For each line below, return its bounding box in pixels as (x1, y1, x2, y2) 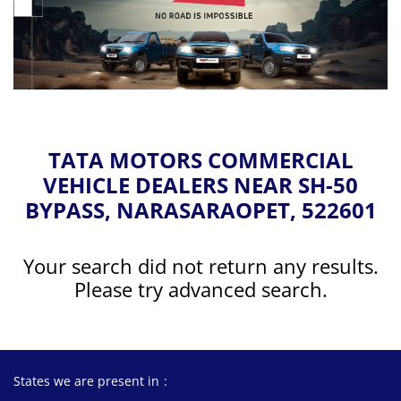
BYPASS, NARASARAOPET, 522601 (24, 195, 377, 226)
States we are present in (13, 372, 159, 390)
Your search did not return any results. (22, 252, 379, 280)
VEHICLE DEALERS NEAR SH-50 (43, 170, 358, 200)
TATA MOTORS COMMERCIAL (47, 145, 354, 175)
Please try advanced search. (73, 276, 328, 303)
